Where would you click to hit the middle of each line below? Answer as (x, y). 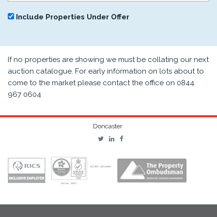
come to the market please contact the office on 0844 (101, 83)
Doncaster (108, 126)
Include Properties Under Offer (72, 17)
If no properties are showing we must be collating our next (108, 59)
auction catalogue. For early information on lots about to (106, 71)
